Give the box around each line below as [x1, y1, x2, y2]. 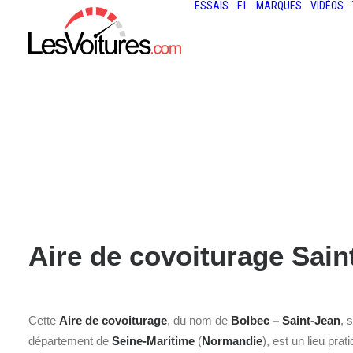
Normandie [202, 334, 262, 347]
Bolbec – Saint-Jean [231, 314, 340, 327]
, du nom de [167, 314, 231, 327]
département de [28, 334, 112, 347]
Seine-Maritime [112, 334, 195, 347]
